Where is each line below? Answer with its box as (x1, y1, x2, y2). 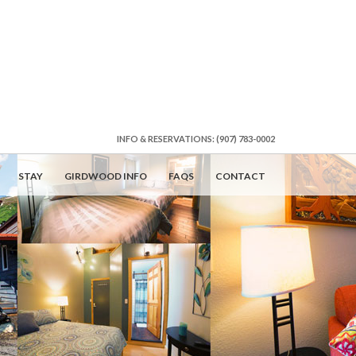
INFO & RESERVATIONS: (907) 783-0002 (117, 133, 275, 144)
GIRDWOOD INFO (64, 170, 147, 182)
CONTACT (215, 170, 265, 182)
